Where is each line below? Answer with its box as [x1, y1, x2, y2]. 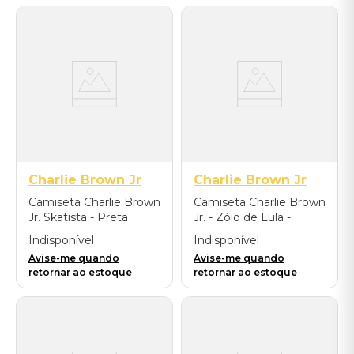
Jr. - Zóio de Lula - [194, 210, 291, 224]
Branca [194, 225, 232, 239]
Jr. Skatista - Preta [28, 210, 128, 224]
